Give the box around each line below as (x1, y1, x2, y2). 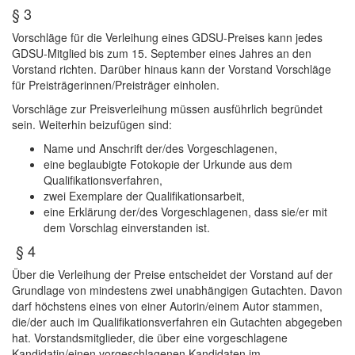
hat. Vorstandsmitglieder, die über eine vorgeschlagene (12, 330, 288, 346)
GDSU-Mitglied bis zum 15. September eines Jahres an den (12, 45, 311, 62)
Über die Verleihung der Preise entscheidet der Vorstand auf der (12, 266, 333, 283)
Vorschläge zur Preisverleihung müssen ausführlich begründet (12, 101, 323, 117)
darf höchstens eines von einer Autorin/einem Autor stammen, (12, 298, 323, 315)
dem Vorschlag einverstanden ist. (44, 219, 210, 236)
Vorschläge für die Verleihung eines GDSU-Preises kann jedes (12, 29, 323, 46)
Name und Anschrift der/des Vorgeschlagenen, (44, 140, 277, 157)
